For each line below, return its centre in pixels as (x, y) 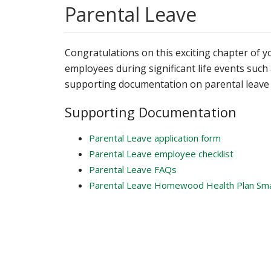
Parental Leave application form (155, 138)
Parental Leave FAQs (133, 169)
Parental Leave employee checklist (161, 154)
